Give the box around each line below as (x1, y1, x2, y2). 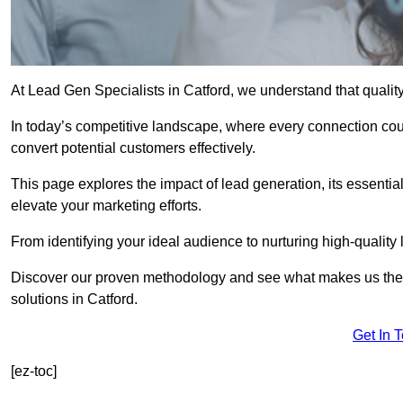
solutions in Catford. (11, 291, 138, 308)
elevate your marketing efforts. (11, 198, 201, 214)
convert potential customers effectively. (11, 140, 255, 157)
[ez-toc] (11, 363, 57, 380)
